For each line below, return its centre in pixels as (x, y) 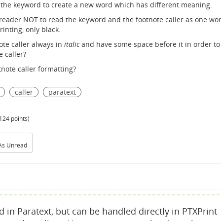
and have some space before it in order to (151, 44)
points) (19, 119)
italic (73, 44)
